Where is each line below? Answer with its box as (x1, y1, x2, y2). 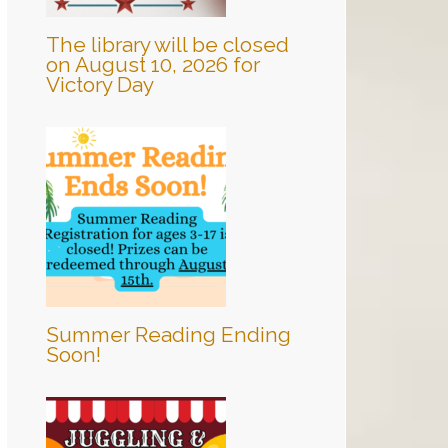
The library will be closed (46, 32, 289, 57)
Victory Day (46, 72, 154, 97)
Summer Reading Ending (46, 322, 291, 347)
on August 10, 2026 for (46, 52, 260, 77)
